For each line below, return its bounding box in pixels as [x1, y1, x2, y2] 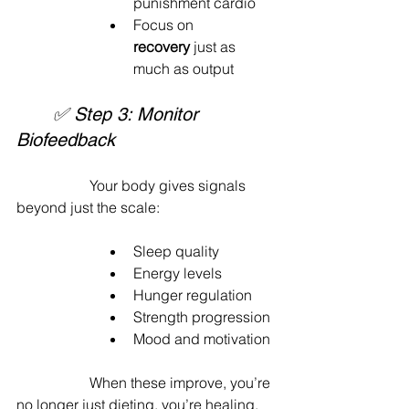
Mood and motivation [133, 329, 270, 348]
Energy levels [133, 263, 222, 282]
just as [190, 37, 239, 56]
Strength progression [133, 307, 270, 326]
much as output [133, 58, 234, 78]
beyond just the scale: [16, 197, 160, 216]
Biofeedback [16, 128, 115, 151]
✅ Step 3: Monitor [16, 102, 53, 125]
